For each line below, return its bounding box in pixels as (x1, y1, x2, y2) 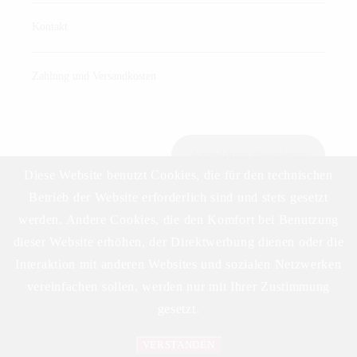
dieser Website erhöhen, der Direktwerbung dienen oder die (13, 235, 344, 249)
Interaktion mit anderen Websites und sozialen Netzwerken (15, 257, 342, 271)
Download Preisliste (206, 225, 308, 239)
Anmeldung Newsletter (190, 148, 308, 163)
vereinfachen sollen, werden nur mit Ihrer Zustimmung (26, 280, 331, 293)
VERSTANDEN (142, 339, 215, 351)
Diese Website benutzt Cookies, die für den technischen (24, 168, 333, 182)
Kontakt (32, 21, 68, 33)
